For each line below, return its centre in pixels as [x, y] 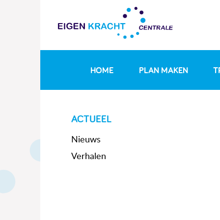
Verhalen [89, 157]
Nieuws [86, 140]
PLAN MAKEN [163, 70]
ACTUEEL [91, 118]
